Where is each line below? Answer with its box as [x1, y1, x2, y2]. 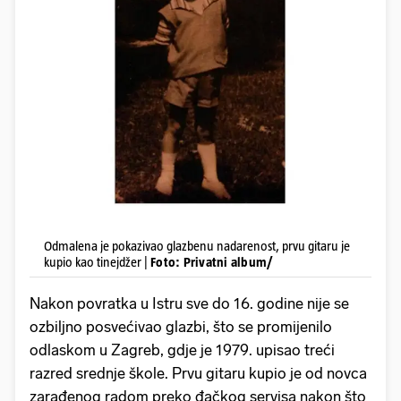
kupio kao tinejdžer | [44, 253, 150, 269]
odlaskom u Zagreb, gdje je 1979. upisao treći [30, 340, 335, 359]
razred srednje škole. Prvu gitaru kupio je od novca [30, 363, 367, 382]
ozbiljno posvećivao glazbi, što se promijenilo [30, 317, 332, 336]
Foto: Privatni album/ [150, 253, 274, 269]
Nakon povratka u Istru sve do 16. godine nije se [30, 294, 349, 312]
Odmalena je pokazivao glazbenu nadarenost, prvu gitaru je [44, 237, 350, 253]
